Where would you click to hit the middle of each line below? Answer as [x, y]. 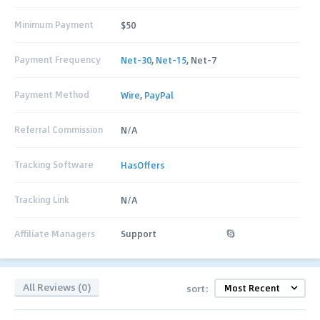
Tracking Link [42, 200]
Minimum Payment [54, 25]
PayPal [159, 95]
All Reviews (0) [57, 287]
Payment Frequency [57, 60]
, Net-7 [202, 60]
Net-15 [171, 60]
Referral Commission [59, 130]
